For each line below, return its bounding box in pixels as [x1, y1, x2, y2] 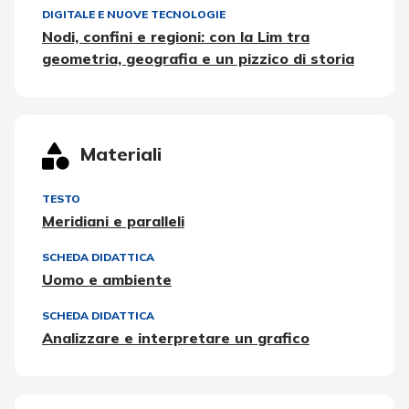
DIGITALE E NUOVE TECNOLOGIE [42, 7, 225, 21]
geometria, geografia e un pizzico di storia [42, 49, 354, 68]
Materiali [80, 142, 162, 165]
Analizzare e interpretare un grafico [42, 329, 309, 347]
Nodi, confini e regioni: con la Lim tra [42, 27, 309, 46]
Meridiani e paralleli [42, 212, 184, 230]
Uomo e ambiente [42, 270, 172, 288]
